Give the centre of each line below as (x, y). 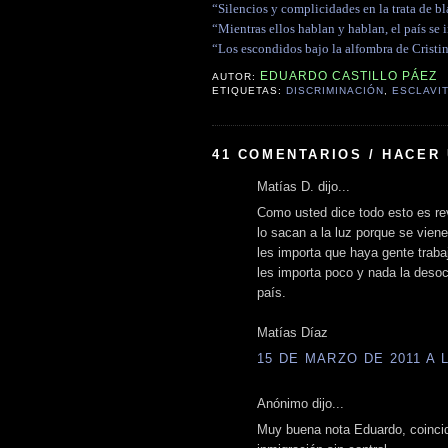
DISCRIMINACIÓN (335, 91)
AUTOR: (236, 77)
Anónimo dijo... (300, 403)
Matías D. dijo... (303, 186)
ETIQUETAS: (249, 91)
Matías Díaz (292, 333)
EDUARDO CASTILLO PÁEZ (349, 76)
